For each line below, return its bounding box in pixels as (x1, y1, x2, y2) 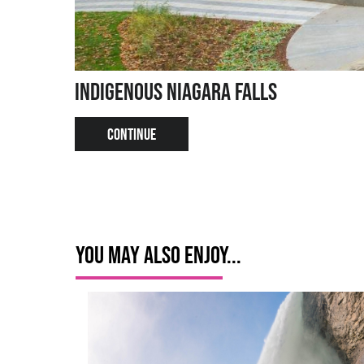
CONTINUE (107, 125, 156, 144)
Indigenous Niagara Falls (75, 78, 277, 106)
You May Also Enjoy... (76, 241, 241, 269)
